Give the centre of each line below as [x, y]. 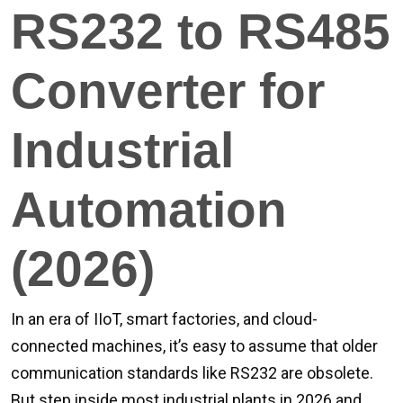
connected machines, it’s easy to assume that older [194, 346]
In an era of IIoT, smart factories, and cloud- [164, 319]
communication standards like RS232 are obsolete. [192, 373]
